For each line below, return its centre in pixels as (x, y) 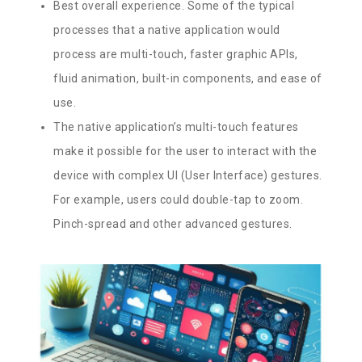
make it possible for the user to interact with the (185, 151)
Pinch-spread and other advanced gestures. (173, 223)
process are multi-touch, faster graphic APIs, (176, 54)
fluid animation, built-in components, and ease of (188, 78)
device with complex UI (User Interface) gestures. (188, 175)
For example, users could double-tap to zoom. (179, 199)
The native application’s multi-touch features (176, 126)
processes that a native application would (167, 29)
